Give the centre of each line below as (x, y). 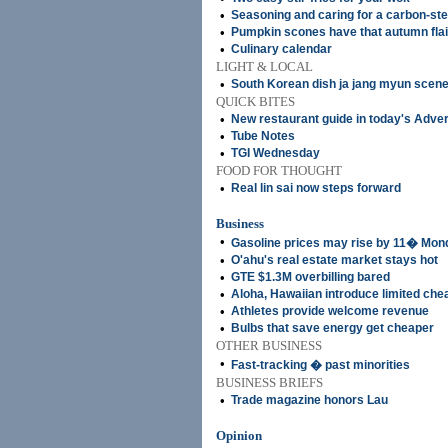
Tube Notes (263, 136)
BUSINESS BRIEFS (269, 382)
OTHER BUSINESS (269, 345)
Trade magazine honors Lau (309, 400)
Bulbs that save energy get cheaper (332, 328)
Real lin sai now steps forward (316, 188)
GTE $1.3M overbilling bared (310, 277)
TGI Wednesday (275, 153)
